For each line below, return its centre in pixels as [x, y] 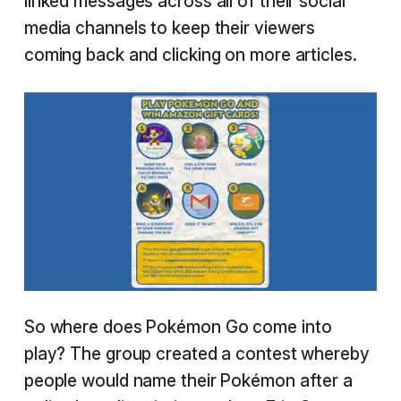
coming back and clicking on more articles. [190, 55]
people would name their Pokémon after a [188, 380]
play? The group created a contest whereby [196, 354]
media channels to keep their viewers [170, 29]
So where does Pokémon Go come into [178, 327]
